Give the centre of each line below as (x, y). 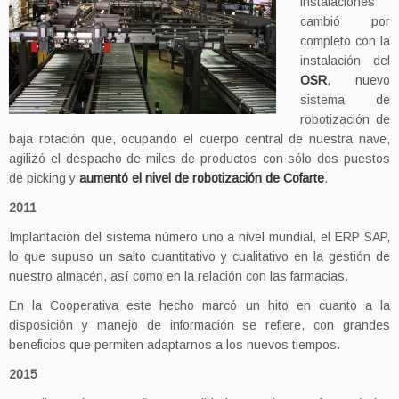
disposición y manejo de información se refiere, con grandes (199, 325)
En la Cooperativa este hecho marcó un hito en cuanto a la (199, 305)
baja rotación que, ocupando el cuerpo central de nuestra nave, (199, 139)
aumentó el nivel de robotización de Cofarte (202, 178)
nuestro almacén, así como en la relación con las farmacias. (179, 276)
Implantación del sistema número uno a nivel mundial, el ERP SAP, (199, 237)
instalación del (345, 61)
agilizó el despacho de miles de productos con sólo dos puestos (199, 159)
